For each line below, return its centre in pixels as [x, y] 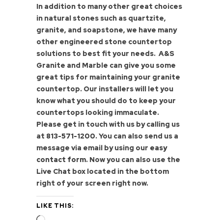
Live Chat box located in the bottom [103, 172]
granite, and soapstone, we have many [107, 30]
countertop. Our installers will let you [105, 89]
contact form [61, 160]
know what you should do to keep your [106, 101]
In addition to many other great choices [109, 7]
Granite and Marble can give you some [106, 66]
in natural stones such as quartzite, [101, 18]
